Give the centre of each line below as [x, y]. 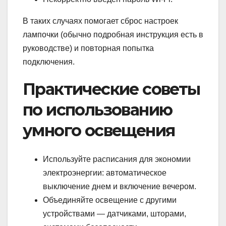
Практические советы [111, 89]
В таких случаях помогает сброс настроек [100, 21]
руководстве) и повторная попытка [88, 48]
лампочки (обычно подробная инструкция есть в [113, 35]
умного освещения [99, 131]
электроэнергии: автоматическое [105, 173]
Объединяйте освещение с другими [110, 200]
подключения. [49, 62]
